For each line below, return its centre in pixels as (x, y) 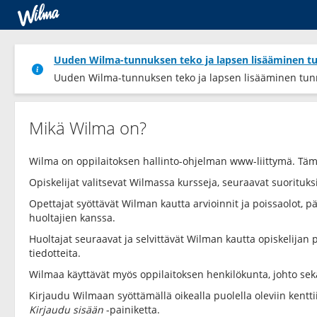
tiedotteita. (55, 253)
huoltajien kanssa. (72, 218)
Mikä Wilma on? (88, 128)
